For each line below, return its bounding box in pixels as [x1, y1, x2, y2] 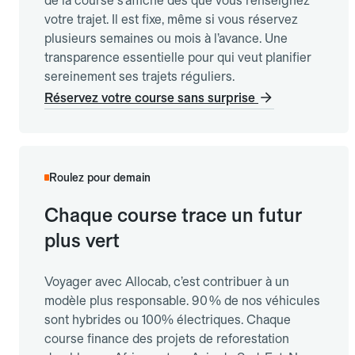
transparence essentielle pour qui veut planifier [44, 50, 311, 66]
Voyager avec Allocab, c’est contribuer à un [44, 274, 289, 290]
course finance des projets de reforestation [44, 331, 289, 347]
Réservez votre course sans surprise [44, 90, 255, 106]
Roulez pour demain [49, 171, 151, 185]
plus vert [44, 229, 120, 253]
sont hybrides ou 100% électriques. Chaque [44, 312, 291, 328]
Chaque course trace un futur [44, 204, 302, 227]
